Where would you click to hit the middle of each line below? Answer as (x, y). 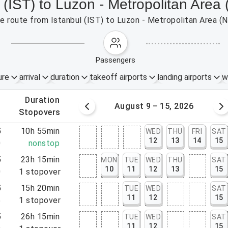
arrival (30, 77)
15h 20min (40, 188)
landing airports (184, 77)
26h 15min (40, 217)
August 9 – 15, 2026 (154, 106)
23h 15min (40, 160)
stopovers (42, 112)
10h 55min (40, 131)
